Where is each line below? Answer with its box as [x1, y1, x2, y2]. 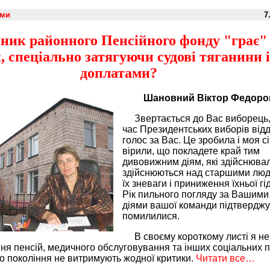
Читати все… [196, 253, 255, 264]
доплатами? [80, 64, 157, 81]
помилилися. [122, 211, 180, 222]
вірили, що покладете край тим [122, 146, 260, 157]
